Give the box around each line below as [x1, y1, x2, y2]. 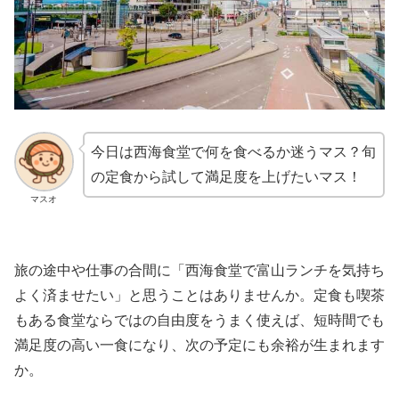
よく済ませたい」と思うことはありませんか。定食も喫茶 [14, 288, 385, 304]
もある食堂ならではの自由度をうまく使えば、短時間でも [14, 313, 385, 329]
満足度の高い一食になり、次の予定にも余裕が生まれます [14, 338, 385, 354]
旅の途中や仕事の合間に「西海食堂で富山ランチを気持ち [14, 263, 385, 279]
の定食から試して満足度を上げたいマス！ [90, 169, 362, 185]
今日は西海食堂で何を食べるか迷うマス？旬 [90, 144, 376, 160]
